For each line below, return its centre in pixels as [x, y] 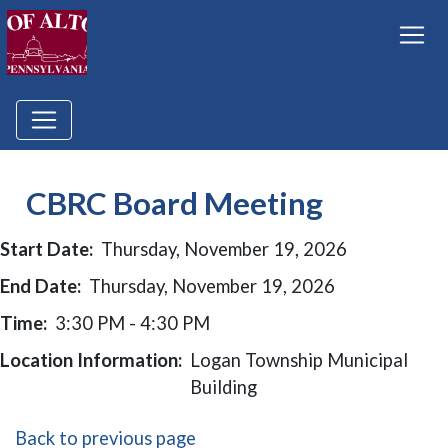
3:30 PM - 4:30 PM [132, 323]
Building [223, 387]
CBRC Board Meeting [174, 203]
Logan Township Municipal [299, 360]
